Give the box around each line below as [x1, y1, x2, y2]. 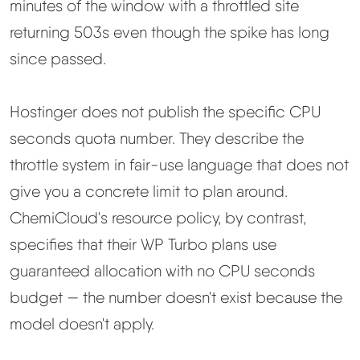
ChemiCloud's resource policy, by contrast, [10, 208, 306, 228]
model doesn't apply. [10, 314, 154, 334]
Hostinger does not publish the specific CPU [10, 102, 321, 122]
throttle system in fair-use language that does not [10, 155, 349, 175]
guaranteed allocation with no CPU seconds [10, 261, 315, 281]
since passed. [10, 48, 106, 68]
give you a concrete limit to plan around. [10, 182, 288, 202]
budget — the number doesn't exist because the [10, 288, 342, 308]
